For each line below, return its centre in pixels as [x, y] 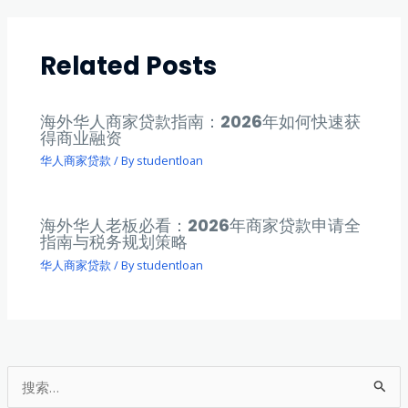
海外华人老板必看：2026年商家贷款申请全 [201, 226]
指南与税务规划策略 [114, 242]
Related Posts [129, 66]
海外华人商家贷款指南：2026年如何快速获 [201, 121]
